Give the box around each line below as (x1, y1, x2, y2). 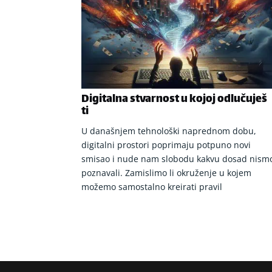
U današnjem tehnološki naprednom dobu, (81, 125, 257, 137)
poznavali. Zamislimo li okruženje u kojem (81, 167, 252, 179)
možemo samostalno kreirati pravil (81, 181, 223, 193)
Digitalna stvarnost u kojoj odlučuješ (81, 90, 268, 110)
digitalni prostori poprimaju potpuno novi (81, 139, 251, 151)
